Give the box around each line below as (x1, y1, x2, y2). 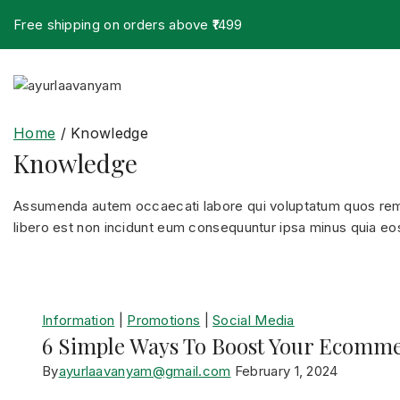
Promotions (127, 312, 201, 329)
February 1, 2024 (234, 362, 338, 379)
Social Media (212, 312, 295, 329)
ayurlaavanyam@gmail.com (58, 362, 231, 379)
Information (42, 312, 115, 329)
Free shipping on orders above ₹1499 (13, 16, 243, 33)
